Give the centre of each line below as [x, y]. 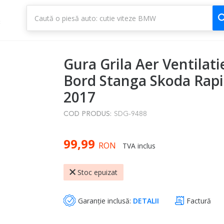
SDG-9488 [130, 114]
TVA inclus [139, 146]
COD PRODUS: [87, 114]
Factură [198, 200]
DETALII [146, 200]
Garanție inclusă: [105, 200]
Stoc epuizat [97, 172]
